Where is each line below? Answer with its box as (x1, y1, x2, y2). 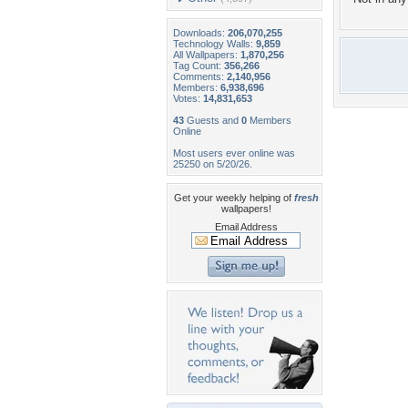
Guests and (184, 115, 241, 126)
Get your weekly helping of (173, 192, 294, 203)
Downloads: (173, 27, 228, 38)
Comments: (173, 71, 227, 82)
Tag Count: (173, 60, 224, 71)
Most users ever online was (173, 148, 295, 158)
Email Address (214, 221, 278, 232)
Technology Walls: (173, 38, 256, 49)
